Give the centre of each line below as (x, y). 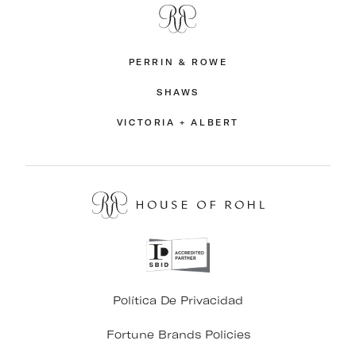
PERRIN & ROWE (178, 62)
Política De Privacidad (178, 301)
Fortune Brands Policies (178, 335)
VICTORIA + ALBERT (178, 122)
